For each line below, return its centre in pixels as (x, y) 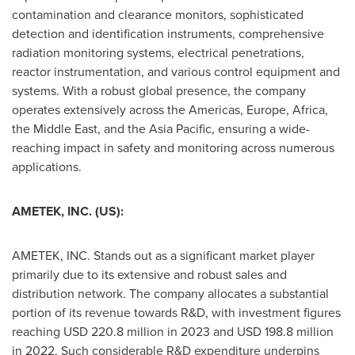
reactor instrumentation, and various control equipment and (176, 72)
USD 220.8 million (114, 332)
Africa (309, 110)
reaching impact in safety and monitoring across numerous (173, 148)
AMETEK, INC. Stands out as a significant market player (163, 256)
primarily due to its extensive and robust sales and (149, 275)
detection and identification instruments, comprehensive (168, 34)
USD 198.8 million (285, 332)
